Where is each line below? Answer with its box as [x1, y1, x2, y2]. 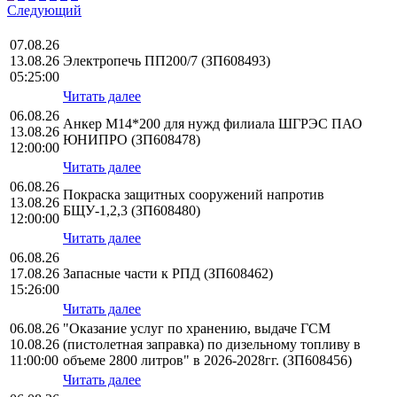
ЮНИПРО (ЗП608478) [63, 132, 200, 148]
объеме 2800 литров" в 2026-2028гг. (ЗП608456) [63, 353, 352, 369]
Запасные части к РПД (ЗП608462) [63, 266, 273, 282]
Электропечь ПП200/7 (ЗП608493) [63, 53, 270, 69]
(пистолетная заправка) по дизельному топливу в [63, 337, 361, 353]
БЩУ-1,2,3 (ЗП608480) [63, 203, 200, 219]
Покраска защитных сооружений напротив [63, 187, 324, 203]
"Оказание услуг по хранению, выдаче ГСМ [63, 321, 331, 337]
